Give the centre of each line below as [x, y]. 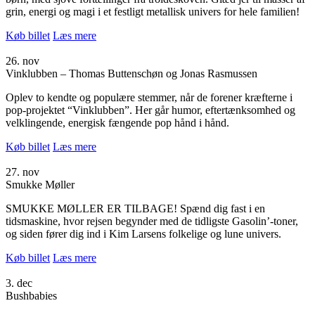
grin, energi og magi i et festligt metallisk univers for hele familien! [153, 11]
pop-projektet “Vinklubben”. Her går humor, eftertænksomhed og [150, 110]
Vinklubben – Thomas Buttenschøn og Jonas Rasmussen [131, 73]
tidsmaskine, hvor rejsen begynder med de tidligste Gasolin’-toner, [152, 221]
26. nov [22, 60]
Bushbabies [31, 295]
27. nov [22, 172]
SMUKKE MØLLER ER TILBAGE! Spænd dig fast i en [135, 208]
